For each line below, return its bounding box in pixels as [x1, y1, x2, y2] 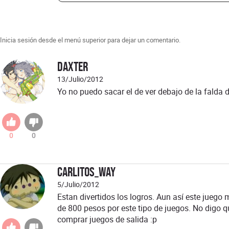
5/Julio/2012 [57, 179, 99, 190]
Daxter [57, 59, 88, 75]
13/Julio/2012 [57, 74, 103, 84]
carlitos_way [57, 164, 116, 180]
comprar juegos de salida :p [57, 214, 157, 225]
